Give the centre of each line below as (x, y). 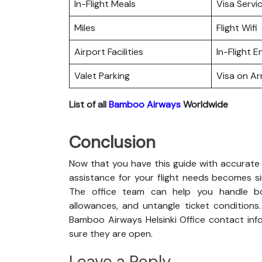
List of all (89, 104)
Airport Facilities (109, 51)
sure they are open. (112, 233)
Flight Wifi (237, 27)
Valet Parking (102, 75)
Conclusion (112, 142)
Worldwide (204, 104)
